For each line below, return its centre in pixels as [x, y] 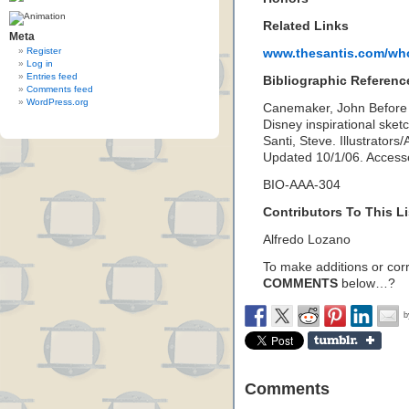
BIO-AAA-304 [302, 185]
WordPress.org [58, 102]
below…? [367, 283]
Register [44, 51]
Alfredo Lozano [307, 240]
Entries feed [52, 76]
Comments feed [60, 89]
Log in [40, 63]
